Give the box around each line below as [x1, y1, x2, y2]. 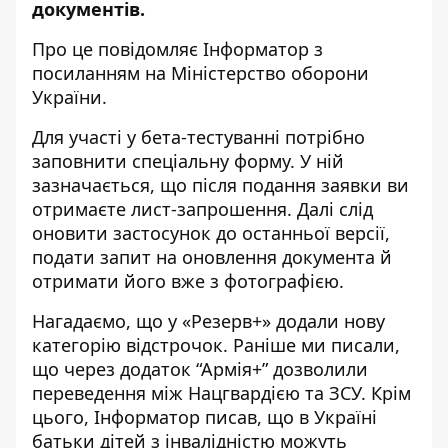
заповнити [32, 149, 132, 173]
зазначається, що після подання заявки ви [32, 173, 409, 197]
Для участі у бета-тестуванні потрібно [32, 125, 365, 149]
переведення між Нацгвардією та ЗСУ [32, 381, 361, 405]
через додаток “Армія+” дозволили [64, 357, 368, 381]
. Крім [361, 381, 411, 405]
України [32, 85, 102, 109]
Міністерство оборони [171, 61, 369, 85]
